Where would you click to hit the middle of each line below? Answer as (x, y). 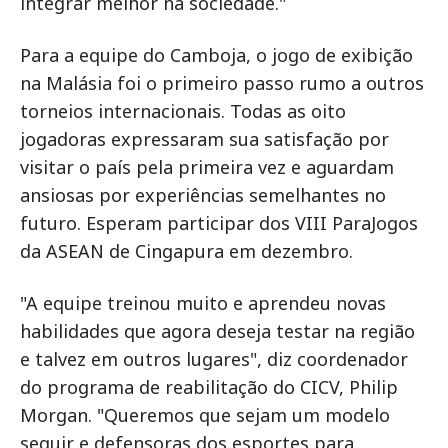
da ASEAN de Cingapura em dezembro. (186, 251)
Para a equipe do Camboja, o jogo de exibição (216, 55)
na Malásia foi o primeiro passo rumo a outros (222, 83)
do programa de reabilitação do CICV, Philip (209, 387)
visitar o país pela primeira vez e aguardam (207, 167)
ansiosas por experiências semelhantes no (203, 195)
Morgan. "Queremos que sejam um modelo (205, 415)
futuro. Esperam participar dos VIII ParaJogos (219, 223)
